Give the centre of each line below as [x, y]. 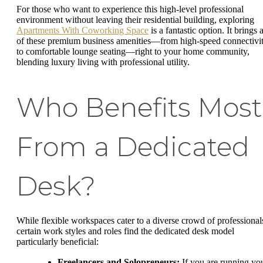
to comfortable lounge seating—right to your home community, [133, 51]
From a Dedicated [133, 146]
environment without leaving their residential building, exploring [135, 19]
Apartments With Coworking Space [82, 30]
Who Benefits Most [139, 107]
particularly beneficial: [58, 241]
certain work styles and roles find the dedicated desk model [125, 231]
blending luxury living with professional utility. [103, 62]
